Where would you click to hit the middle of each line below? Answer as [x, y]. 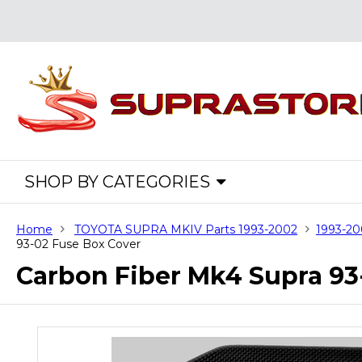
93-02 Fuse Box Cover [78, 244]
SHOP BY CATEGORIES [117, 182]
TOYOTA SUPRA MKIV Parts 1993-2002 [186, 229]
